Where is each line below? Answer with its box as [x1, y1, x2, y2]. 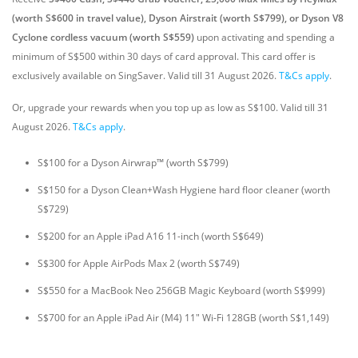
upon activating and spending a [194, 30, 335, 44]
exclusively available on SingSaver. [12, 69, 168, 82]
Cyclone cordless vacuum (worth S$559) [12, 30, 194, 44]
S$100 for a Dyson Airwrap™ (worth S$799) [38, 156, 229, 169]
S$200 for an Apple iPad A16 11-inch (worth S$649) [38, 229, 264, 243]
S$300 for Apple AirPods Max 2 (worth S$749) [38, 257, 240, 270]
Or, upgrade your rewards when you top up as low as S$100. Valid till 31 [12, 101, 328, 114]
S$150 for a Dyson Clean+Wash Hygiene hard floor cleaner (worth [38, 183, 330, 197]
